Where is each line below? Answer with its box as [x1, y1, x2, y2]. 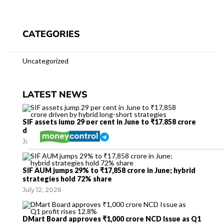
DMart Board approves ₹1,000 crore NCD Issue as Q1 [22, 214, 201, 223]
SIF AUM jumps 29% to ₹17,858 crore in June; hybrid [22, 166, 195, 174]
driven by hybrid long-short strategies [22, 126, 154, 134]
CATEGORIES [22, 28, 80, 40]
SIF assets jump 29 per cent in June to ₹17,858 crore [22, 117, 196, 126]
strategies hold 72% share [22, 174, 112, 183]
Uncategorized [22, 56, 68, 65]
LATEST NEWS [22, 88, 87, 100]
